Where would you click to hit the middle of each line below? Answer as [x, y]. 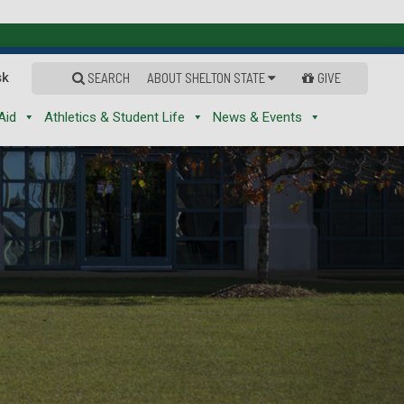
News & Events [257, 117]
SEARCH [107, 78]
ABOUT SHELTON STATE [207, 78]
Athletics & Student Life [115, 117]
